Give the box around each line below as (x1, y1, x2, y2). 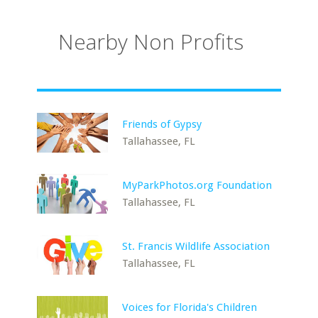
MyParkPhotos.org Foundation (122, 179, 273, 192)
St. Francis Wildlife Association (122, 240, 270, 253)
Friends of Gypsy (122, 118, 202, 131)
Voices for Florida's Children (122, 301, 258, 314)
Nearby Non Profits (58, 27, 244, 56)
